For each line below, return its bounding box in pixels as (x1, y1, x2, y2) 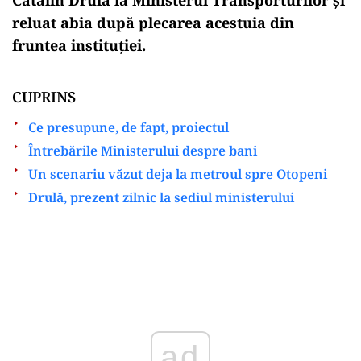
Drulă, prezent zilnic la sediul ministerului (28, 188, 294, 206)
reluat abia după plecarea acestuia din (12, 12, 294, 32)
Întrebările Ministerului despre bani (28, 141, 257, 160)
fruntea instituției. (12, 35, 146, 55)
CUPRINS (12, 86, 76, 106)
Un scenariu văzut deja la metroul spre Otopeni (28, 164, 327, 183)
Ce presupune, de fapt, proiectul (28, 118, 229, 136)
